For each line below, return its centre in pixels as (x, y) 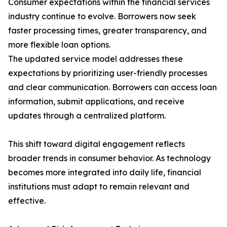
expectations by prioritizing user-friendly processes (108, 73)
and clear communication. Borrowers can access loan (112, 87)
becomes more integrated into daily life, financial (105, 173)
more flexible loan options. (59, 45)
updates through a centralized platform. (87, 116)
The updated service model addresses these (96, 59)
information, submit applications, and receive (96, 102)
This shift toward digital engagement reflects (97, 144)
